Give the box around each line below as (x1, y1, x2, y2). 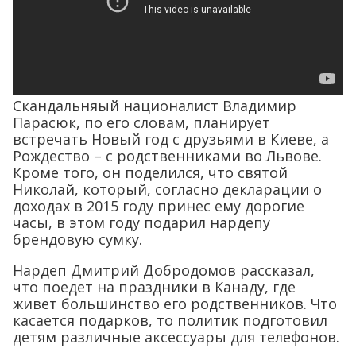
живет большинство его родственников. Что (13, 294, 337, 314)
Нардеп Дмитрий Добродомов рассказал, (13, 261, 315, 281)
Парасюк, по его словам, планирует (13, 113, 270, 133)
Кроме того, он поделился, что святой (13, 163, 288, 183)
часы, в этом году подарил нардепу (13, 213, 270, 233)
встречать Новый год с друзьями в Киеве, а (13, 130, 329, 149)
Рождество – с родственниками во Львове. (13, 146, 322, 166)
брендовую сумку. (13, 230, 142, 250)
